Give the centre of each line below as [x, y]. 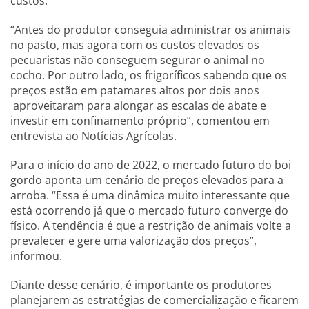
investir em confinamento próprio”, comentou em [140, 121]
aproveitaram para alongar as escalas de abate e [138, 106]
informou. [38, 256]
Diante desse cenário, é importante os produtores [141, 285]
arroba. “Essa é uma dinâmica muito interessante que [150, 196]
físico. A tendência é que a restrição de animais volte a [151, 226]
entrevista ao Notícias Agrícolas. [95, 136]
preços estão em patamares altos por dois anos [135, 91]
